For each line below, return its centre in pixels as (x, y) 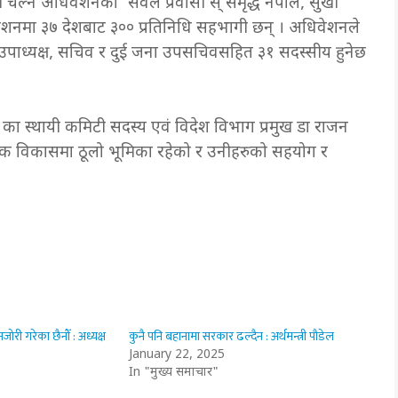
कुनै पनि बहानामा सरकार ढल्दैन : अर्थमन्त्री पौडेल (232, 337)
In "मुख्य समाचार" (174, 373)
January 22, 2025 (177, 355)
